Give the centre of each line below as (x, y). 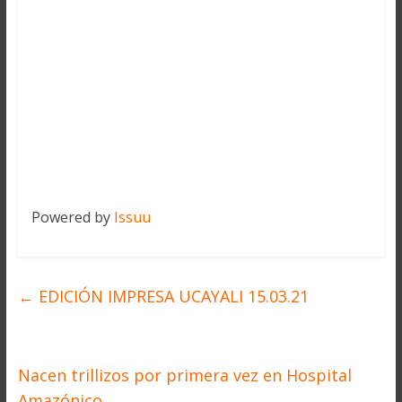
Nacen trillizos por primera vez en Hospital (184, 376)
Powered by (72, 217)
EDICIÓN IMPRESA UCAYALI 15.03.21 (171, 297)
